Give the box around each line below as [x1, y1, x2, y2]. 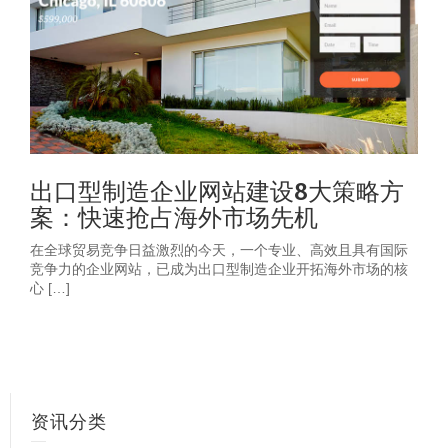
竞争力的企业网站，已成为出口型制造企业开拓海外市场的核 [30, 261, 408, 277]
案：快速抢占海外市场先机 [30, 204, 318, 232]
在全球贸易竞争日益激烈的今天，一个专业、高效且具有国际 [30, 242, 408, 258]
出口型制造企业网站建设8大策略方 [30, 178, 404, 206]
